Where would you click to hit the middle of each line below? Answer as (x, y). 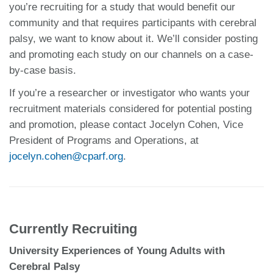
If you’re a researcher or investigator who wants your (129, 93)
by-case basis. (43, 70)
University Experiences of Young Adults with (117, 250)
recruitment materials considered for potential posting (130, 108)
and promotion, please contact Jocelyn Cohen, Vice (126, 124)
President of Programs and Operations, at (104, 140)
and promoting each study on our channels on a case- (131, 54)
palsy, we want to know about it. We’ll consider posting (133, 38)
